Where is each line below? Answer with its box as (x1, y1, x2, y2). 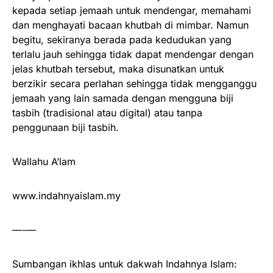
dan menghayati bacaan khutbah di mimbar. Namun (12, 19, 249, 31)
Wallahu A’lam (12, 155, 76, 168)
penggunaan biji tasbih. (12, 121, 119, 133)
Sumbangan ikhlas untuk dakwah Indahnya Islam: (12, 258, 237, 270)
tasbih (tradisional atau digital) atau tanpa (12, 107, 202, 119)
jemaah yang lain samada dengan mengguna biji (12, 92, 233, 104)
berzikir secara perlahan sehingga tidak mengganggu (12, 77, 257, 90)
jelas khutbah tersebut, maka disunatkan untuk (12, 63, 224, 75)
